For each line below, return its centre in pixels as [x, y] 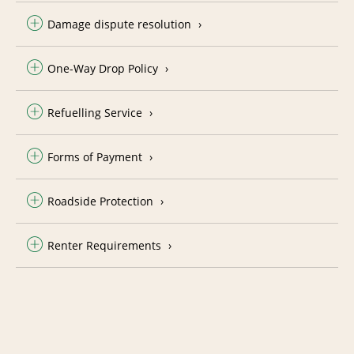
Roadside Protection [100, 201]
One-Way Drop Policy [103, 68]
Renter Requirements [104, 245]
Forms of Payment [95, 156]
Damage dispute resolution [119, 24]
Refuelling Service [95, 112]
